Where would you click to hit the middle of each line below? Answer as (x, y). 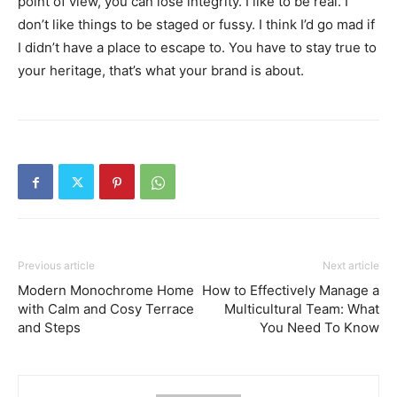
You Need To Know (319, 327)
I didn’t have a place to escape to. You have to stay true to (197, 47)
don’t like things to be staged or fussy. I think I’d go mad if (196, 24)
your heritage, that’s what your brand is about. (161, 70)
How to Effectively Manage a (291, 290)
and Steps (49, 327)
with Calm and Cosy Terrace (106, 308)
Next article (351, 265)
